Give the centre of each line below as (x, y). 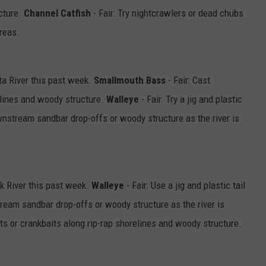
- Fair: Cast (189, 80)
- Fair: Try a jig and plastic (191, 99)
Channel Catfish (57, 13)
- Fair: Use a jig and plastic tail (185, 186)
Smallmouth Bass (131, 80)
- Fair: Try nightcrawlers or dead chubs (167, 13)
